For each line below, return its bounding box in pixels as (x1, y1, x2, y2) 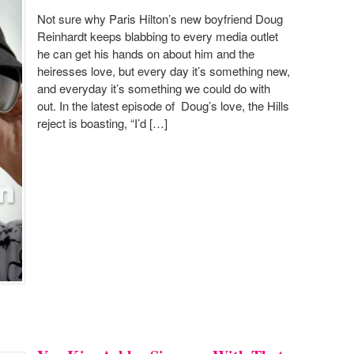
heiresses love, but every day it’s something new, (37, 62, 290, 79)
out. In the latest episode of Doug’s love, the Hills (37, 96, 289, 114)
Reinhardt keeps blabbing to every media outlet (37, 27, 278, 44)
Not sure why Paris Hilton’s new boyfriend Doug (37, 9, 283, 27)
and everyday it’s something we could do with (37, 79, 270, 96)
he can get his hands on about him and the (37, 44, 254, 62)
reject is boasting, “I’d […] (37, 114, 168, 131)
